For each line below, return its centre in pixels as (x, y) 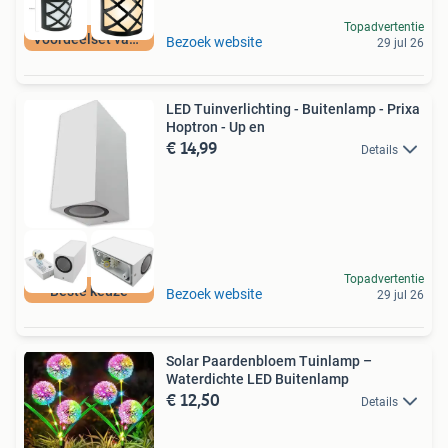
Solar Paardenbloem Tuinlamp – (269, 361)
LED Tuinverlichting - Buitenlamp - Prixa (293, 108)
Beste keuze (89, 291)
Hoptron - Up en (215, 126)
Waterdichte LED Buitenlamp (257, 379)
